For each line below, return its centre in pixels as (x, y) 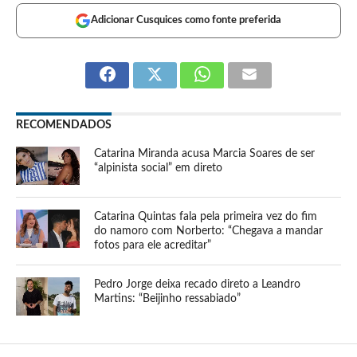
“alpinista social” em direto (159, 167)
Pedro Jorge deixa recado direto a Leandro (198, 284)
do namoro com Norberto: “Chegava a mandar (209, 230)
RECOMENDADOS (63, 124)
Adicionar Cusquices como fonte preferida (186, 20)
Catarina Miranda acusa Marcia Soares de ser (205, 153)
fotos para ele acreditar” (153, 245)
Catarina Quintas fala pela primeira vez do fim (206, 216)
